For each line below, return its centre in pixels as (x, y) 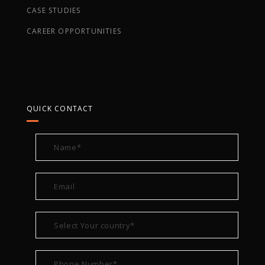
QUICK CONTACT (60, 108)
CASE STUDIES (54, 10)
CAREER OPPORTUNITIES (74, 31)
